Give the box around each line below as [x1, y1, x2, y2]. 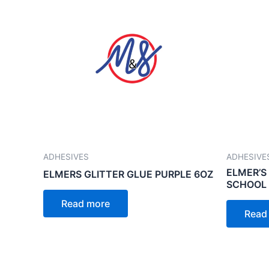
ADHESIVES [43, 151, 89, 162]
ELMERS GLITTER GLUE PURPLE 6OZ [43, 168, 213, 180]
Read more [61, 197, 110, 210]
